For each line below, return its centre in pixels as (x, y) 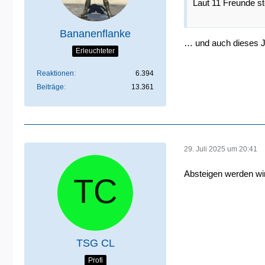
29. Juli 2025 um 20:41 (221, 149)
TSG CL (95, 243)
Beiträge (50, 87)
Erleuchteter (95, 51)
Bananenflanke (95, 34)
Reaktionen (55, 73)
